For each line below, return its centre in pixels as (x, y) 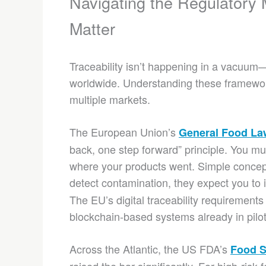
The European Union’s (124, 132)
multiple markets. (110, 99)
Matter (92, 28)
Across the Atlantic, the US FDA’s (150, 249)
